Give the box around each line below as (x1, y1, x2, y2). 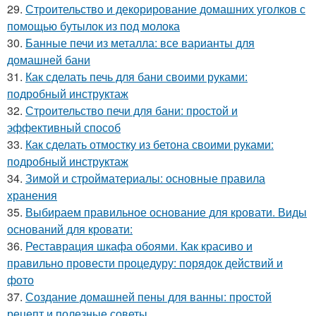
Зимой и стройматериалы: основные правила (25, 170, 265, 186)
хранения (7, 187, 57, 203)
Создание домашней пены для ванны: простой (25, 288, 272, 305)
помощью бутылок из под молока (7, 18, 180, 34)
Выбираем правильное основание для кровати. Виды (25, 204, 307, 220)
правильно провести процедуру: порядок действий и (7, 255, 283, 271)
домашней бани (7, 51, 90, 68)
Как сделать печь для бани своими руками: (25, 68, 248, 85)
